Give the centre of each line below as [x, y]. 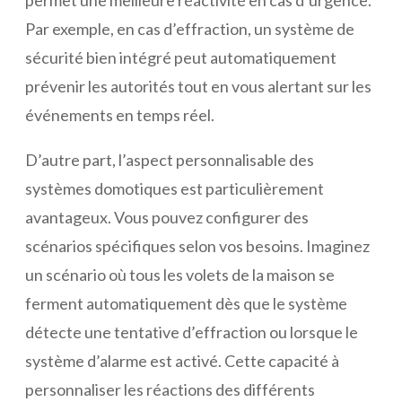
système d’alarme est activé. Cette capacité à [182, 361]
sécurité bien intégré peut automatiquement [181, 58]
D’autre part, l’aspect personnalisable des [170, 160]
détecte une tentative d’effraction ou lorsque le [192, 332]
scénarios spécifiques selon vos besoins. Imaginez [197, 246]
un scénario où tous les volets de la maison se [180, 275]
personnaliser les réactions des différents [170, 390]
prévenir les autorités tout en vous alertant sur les [198, 87]
